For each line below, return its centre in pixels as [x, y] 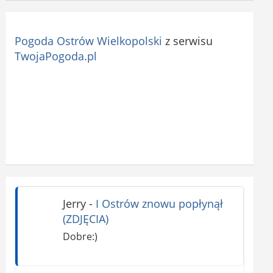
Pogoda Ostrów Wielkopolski [89, 41]
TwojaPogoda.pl [56, 56]
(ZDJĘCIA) [85, 218]
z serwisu [188, 41]
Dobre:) [80, 237]
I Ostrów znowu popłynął [159, 203]
